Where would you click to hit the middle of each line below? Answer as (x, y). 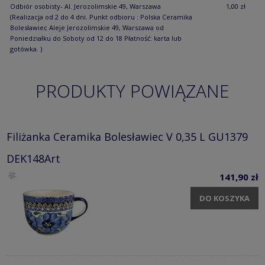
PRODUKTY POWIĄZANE (132, 91)
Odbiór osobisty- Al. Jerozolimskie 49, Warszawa (85, 6)
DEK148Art (33, 159)
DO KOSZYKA (224, 198)
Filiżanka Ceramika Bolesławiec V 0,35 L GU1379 (127, 137)
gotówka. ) (26, 49)
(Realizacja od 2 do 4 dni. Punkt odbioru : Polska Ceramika (101, 17)
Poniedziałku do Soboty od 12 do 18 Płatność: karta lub (96, 38)
